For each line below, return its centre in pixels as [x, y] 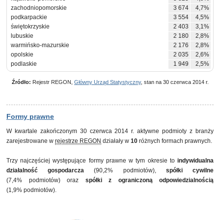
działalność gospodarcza [45, 170]
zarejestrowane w [31, 141]
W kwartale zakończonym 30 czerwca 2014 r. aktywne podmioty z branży [110, 131]
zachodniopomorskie [39, 8]
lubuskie [22, 36]
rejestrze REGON [78, 141]
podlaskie [24, 64]
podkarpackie [29, 17]
